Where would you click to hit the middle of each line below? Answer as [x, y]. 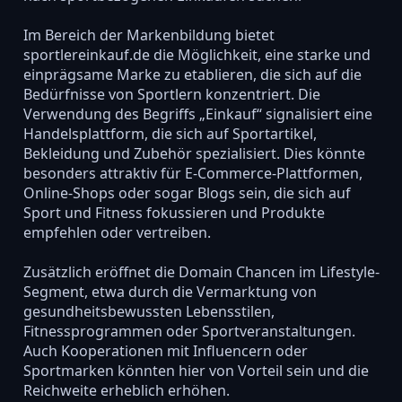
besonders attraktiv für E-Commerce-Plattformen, [192, 173]
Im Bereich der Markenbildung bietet [149, 35]
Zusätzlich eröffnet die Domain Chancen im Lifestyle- [201, 271]
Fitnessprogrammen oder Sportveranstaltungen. [189, 331]
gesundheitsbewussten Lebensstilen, [149, 311]
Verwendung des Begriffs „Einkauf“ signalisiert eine [197, 114]
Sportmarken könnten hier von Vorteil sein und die [196, 370]
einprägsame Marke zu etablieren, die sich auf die [192, 74]
